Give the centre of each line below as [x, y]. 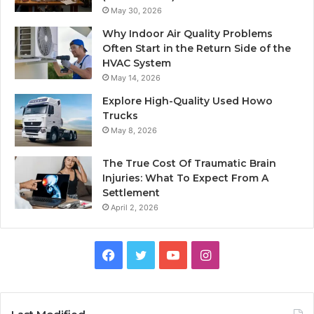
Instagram [240, 254]
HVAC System [137, 63]
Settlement [131, 193]
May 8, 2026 [134, 131]
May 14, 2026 [136, 78]
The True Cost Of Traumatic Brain [189, 164]
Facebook [144, 254]
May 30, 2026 [136, 11]
